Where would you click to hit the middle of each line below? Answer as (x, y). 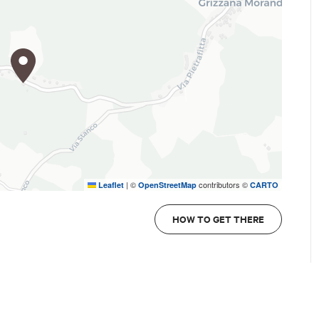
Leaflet (110, 185)
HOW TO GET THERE (218, 219)
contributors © (223, 185)
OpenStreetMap (167, 185)
